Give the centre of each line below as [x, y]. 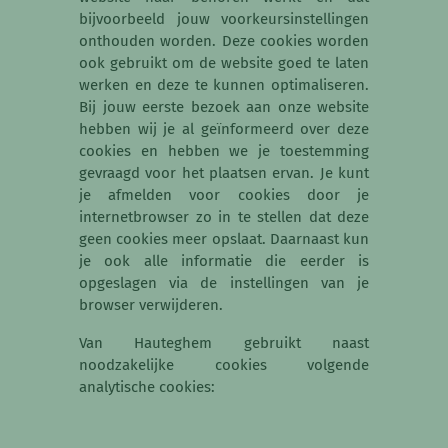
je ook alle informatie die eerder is [224, 261]
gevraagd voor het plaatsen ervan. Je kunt [224, 173]
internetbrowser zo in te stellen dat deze [224, 217]
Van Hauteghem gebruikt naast [224, 343]
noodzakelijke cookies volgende [224, 365]
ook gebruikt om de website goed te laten [224, 63]
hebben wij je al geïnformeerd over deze [224, 129]
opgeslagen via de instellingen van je [224, 283]
